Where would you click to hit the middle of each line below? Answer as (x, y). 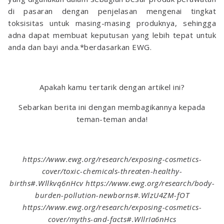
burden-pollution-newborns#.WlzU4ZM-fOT (112, 195)
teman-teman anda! (112, 119)
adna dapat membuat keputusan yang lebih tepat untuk (112, 35)
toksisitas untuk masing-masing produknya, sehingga (112, 23)
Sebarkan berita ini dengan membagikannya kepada (112, 107)
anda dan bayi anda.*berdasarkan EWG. (80, 47)
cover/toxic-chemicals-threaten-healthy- (112, 171)
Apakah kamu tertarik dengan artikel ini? (112, 87)
